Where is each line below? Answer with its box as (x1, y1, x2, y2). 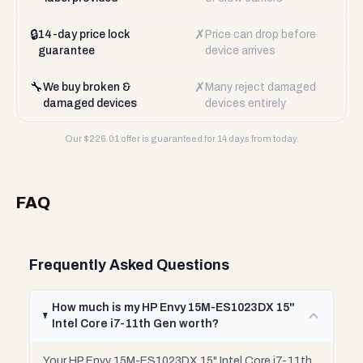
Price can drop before (205, 28, 316, 41)
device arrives (205, 45, 275, 57)
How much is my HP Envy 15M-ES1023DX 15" (52, 301, 296, 314)
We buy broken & (43, 81, 130, 93)
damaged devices (43, 97, 137, 109)
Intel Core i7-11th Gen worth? (52, 318, 220, 330)
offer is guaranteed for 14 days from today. (118, 134, 299, 143)
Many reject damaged (205, 81, 316, 93)
